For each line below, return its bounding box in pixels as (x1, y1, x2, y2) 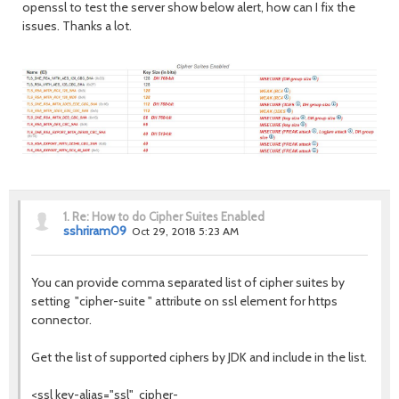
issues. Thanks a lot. (22, 18, 132, 34)
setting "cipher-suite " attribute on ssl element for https (31, 293, 338, 310)
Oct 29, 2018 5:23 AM (132, 224, 239, 239)
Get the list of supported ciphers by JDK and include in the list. (31, 349, 367, 366)
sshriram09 (63, 224, 126, 239)
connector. (31, 312, 92, 329)
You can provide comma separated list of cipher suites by (31, 274, 345, 291)
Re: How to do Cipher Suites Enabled (72, 209, 265, 224)
